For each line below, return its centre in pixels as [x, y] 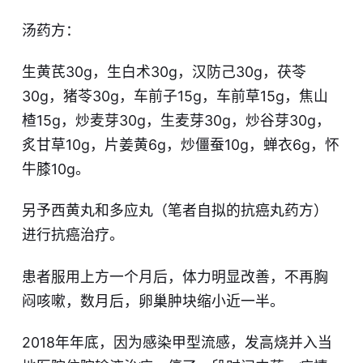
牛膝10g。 [56, 169]
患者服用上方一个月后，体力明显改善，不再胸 [175, 276]
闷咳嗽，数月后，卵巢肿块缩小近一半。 [153, 301]
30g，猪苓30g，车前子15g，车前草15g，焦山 [175, 96]
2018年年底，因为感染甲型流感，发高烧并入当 [177, 343]
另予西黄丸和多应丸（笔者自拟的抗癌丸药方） [175, 211]
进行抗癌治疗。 [73, 235]
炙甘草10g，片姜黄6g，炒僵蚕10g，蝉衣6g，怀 [180, 145]
